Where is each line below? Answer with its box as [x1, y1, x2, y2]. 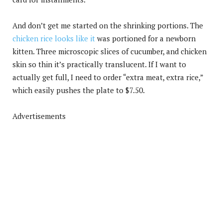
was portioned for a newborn [95, 33, 196, 43]
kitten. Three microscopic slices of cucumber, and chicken [12, 46, 207, 56]
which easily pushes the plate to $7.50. [12, 85, 145, 95]
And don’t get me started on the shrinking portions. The [12, 20, 203, 30]
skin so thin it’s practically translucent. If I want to [12, 59, 186, 69]
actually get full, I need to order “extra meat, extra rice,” [12, 72, 203, 82]
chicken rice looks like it [12, 33, 95, 43]
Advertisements [12, 111, 66, 121]
